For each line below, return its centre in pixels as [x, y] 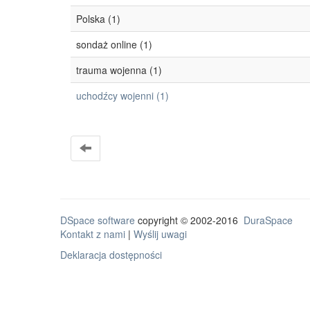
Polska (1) [98, 19]
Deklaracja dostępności [111, 255]
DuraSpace [268, 220]
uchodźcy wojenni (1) [122, 95]
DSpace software [98, 220]
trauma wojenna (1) [119, 70]
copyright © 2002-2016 [189, 220]
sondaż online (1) [114, 44]
